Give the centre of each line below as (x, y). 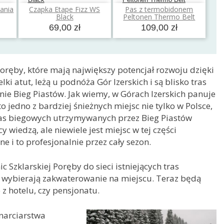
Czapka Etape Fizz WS (65, 9)
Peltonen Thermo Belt (159, 16)
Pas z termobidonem (159, 9)
